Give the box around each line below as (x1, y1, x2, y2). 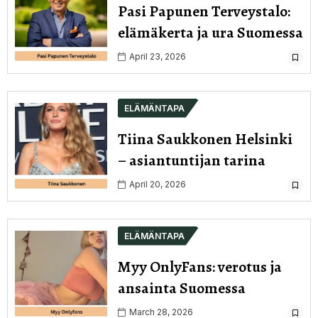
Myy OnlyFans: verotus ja (118, 256, 282, 278)
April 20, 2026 (127, 178, 186, 190)
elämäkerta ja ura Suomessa (118, 21, 303, 43)
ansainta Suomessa (118, 277, 246, 299)
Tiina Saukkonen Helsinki (118, 128, 292, 150)
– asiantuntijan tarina (118, 149, 265, 171)
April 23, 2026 (127, 50, 186, 62)
